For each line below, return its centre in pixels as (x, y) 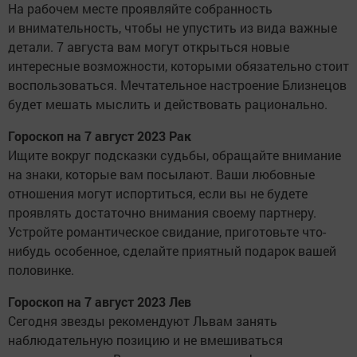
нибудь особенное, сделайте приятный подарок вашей (172, 250)
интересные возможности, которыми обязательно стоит (178, 65)
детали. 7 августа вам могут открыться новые (149, 46)
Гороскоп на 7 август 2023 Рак (100, 135)
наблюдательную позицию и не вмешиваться (145, 339)
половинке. (41, 269)
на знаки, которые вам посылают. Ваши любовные (161, 174)
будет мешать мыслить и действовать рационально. (168, 104)
